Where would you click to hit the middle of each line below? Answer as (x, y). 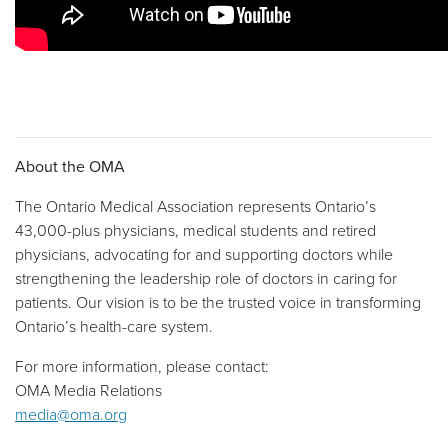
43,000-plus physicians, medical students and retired (195, 230)
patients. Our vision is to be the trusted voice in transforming (218, 302)
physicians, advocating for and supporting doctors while (204, 254)
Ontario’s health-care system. (114, 326)
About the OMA (70, 166)
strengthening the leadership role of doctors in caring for (206, 278)
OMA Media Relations (88, 390)
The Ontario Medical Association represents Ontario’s (195, 206)
